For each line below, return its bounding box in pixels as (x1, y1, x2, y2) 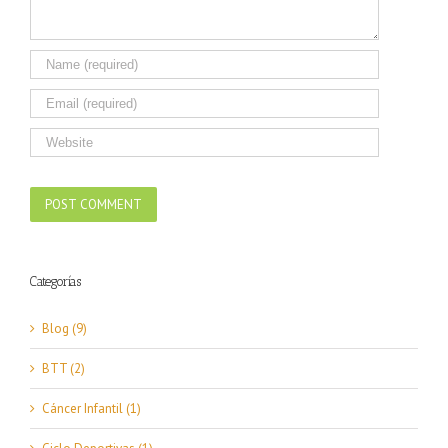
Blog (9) (42, 320, 87, 338)
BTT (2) (42, 360, 85, 378)
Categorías (30, 274, 81, 290)
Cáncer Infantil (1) (42, 400, 141, 418)
